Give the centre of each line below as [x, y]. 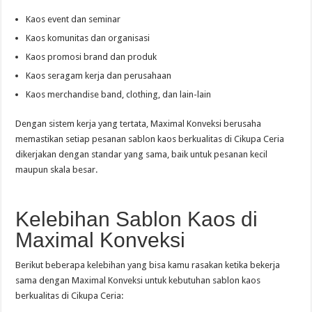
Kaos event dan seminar [73, 19]
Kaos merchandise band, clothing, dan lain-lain [119, 94]
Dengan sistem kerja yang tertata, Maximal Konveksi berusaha [139, 124]
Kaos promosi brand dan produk [92, 57]
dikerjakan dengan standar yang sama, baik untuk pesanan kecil [142, 154]
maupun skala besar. [57, 170]
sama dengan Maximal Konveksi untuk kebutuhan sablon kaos [138, 280]
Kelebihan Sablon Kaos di [137, 219]
